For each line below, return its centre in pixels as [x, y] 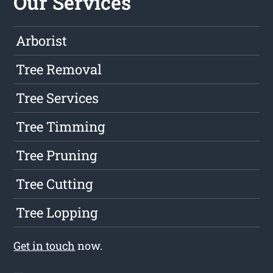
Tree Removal [59, 69]
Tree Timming [61, 127]
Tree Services [58, 98]
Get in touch [44, 246]
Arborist [42, 41]
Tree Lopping [57, 213]
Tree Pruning [57, 155]
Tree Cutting [55, 184]
